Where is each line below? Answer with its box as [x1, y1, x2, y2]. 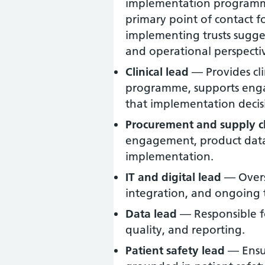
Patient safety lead [125, 243, 225, 257]
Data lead [125, 206, 177, 221]
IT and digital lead [125, 170, 221, 184]
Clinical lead [125, 64, 189, 79]
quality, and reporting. [125, 222, 245, 237]
